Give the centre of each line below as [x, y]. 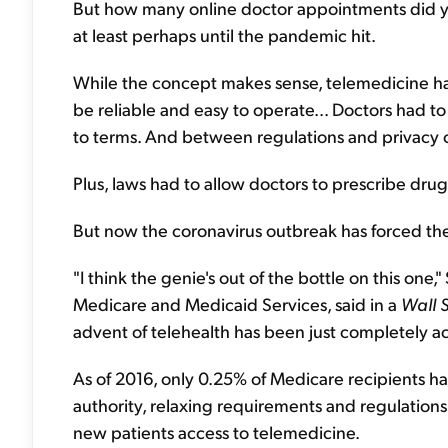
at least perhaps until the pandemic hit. [224, 34]
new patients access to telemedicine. [216, 431]
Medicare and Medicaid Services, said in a [237, 303]
